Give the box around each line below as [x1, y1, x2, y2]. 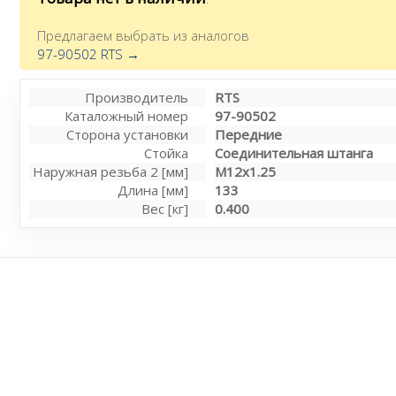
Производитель [85, 88, 189, 106]
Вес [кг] [141, 200, 189, 217]
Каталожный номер [65, 107, 189, 125]
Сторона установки [66, 126, 189, 143]
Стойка [144, 144, 189, 162]
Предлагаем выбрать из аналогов [37, 27, 250, 44]
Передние [215, 126, 283, 143]
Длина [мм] [118, 181, 189, 199]
